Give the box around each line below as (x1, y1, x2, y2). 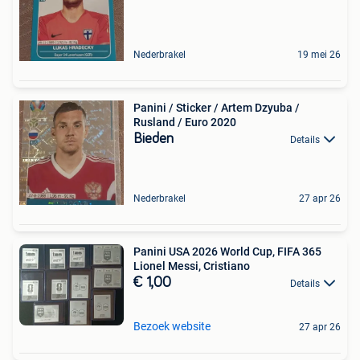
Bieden (133, 131, 174, 146)
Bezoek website (133, 320, 211, 333)
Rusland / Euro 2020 (133, 115, 236, 129)
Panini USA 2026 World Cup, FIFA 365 (133, 244, 321, 258)
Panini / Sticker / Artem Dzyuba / (133, 100, 300, 114)
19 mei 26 (297, 48, 341, 60)
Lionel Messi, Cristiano (133, 259, 250, 272)
